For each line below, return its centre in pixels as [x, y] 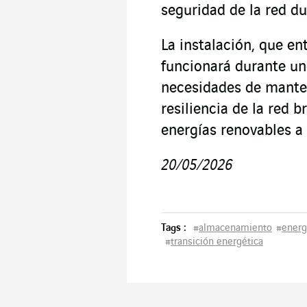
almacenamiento [235, 229]
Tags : [174, 229]
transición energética [217, 242]
